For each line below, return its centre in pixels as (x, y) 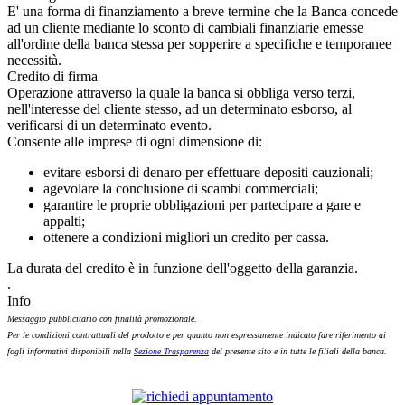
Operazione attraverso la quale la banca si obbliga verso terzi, (181, 92)
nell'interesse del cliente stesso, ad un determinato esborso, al (179, 108)
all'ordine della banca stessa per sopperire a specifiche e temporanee (199, 43)
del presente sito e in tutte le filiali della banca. (298, 351)
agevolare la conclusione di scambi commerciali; (181, 188)
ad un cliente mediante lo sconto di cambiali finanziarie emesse (185, 27)
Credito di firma (52, 76)
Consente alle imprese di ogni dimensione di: (135, 141)
